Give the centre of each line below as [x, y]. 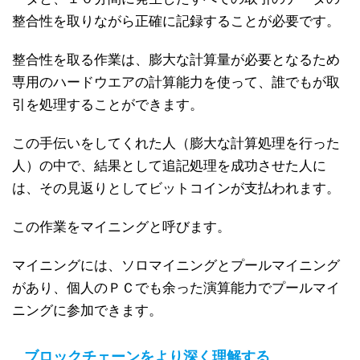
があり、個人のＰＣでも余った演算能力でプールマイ [176, 288]
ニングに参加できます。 [87, 310]
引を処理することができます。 [108, 104]
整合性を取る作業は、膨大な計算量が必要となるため [176, 59]
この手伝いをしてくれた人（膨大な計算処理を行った [176, 143]
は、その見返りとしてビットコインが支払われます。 [176, 188]
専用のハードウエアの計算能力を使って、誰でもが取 [176, 82]
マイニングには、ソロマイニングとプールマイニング [176, 265]
